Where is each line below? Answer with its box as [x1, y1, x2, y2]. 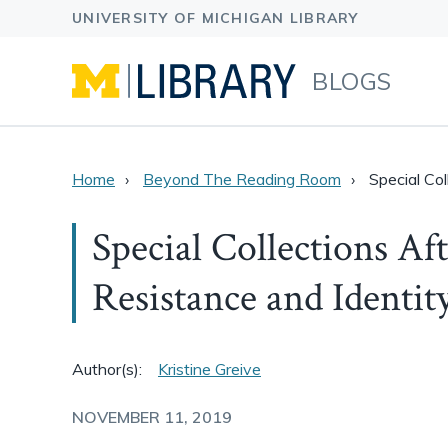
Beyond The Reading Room [143, 169, 341, 189]
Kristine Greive [158, 359, 261, 379]
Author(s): [72, 359, 142, 379]
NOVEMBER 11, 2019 [72, 407, 232, 427]
